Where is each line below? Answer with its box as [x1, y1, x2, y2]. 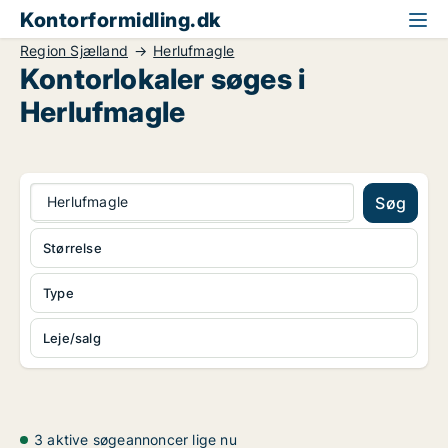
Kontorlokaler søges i [20, 62, 306, 96]
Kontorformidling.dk [20, 8, 221, 32]
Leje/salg [43, 330, 101, 346]
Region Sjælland [20, 42, 128, 59]
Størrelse [43, 240, 102, 256]
